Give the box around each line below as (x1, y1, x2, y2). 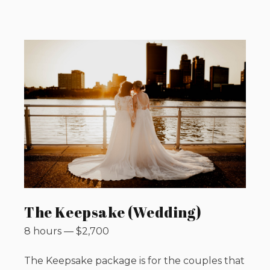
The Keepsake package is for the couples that (24, 254, 245, 266)
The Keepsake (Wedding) (24, 202, 202, 222)
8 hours (24, 225, 61, 237)
